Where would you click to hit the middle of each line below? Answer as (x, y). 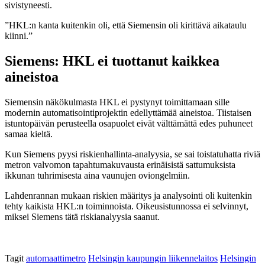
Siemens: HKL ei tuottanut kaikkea (112, 61)
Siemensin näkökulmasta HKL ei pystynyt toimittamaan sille (117, 102)
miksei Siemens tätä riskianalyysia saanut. (82, 216)
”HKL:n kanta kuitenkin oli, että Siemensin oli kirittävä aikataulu (126, 25)
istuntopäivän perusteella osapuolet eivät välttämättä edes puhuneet (129, 123)
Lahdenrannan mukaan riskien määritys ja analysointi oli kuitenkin (128, 195)
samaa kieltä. (29, 134)
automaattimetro (56, 258)
